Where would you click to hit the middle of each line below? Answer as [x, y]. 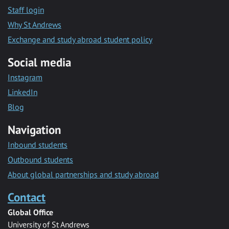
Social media [39, 62]
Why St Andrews [35, 24]
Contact [27, 197]
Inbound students [38, 144]
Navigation [35, 129]
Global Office [30, 212]
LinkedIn [22, 92]
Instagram [25, 77]
